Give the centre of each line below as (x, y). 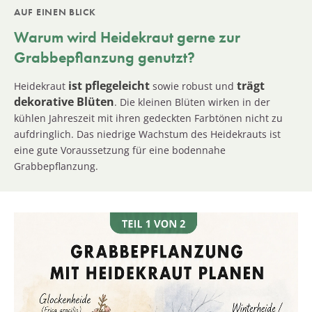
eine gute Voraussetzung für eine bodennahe (120, 150)
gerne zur (207, 37)
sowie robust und (193, 86)
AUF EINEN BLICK (55, 11)
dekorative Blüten (64, 101)
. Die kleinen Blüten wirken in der (192, 102)
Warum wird (57, 37)
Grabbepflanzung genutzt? (104, 57)
